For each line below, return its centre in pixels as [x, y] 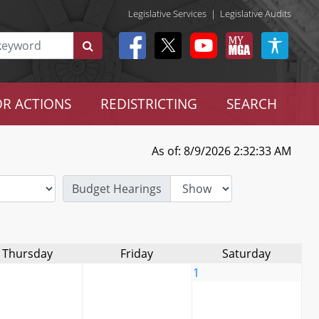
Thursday [27, 253]
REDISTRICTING [148, 104]
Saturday [246, 253]
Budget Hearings [117, 189]
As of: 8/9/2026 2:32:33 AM [221, 151]
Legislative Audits [256, 13]
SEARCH [251, 104]
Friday [137, 253]
